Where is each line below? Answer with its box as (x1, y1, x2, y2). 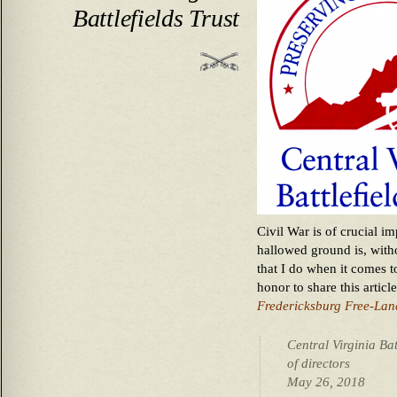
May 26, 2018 (287, 374, 365, 389)
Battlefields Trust (72, 4, 239, 32)
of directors (287, 355, 350, 370)
